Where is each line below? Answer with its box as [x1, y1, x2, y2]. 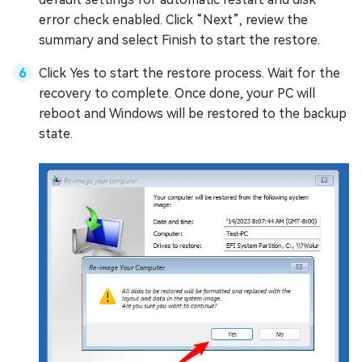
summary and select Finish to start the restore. [39, 32, 320, 48]
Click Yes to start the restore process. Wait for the [39, 65, 340, 81]
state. [39, 125, 73, 141]
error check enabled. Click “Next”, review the [39, 11, 308, 27]
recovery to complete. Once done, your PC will [39, 85, 315, 101]
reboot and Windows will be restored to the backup [39, 105, 347, 121]
